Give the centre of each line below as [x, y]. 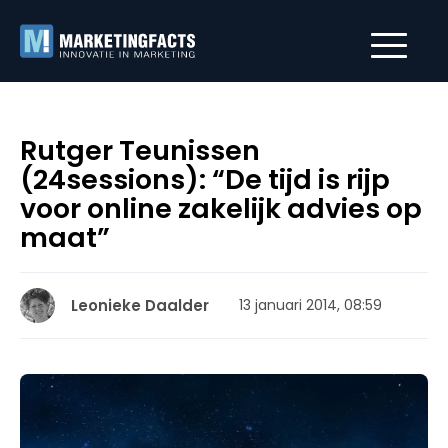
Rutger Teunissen [140, 150]
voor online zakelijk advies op [221, 208]
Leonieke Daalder [140, 305]
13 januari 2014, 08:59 [310, 305]
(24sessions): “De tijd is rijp [205, 179]
